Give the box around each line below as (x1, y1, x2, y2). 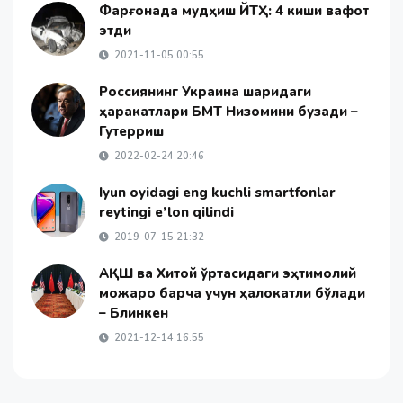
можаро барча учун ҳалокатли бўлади (99, 284, 365, 303)
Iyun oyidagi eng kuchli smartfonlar (99, 184, 336, 202)
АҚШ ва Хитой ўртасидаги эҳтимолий (99, 264, 356, 283)
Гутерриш (99, 122, 164, 141)
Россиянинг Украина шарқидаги (99, 83, 311, 102)
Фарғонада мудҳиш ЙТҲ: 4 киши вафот (99, 2, 369, 21)
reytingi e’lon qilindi (99, 203, 234, 222)
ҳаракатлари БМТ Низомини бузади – (99, 103, 358, 121)
